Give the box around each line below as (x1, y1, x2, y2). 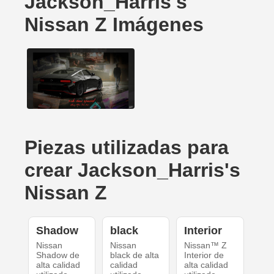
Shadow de (35, 250, 80, 261)
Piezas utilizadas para (24, 136, 229, 159)
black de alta (109, 250, 159, 261)
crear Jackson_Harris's (24, 159, 240, 182)
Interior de (184, 250, 224, 261)
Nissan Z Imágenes (24, 13, 204, 35)
